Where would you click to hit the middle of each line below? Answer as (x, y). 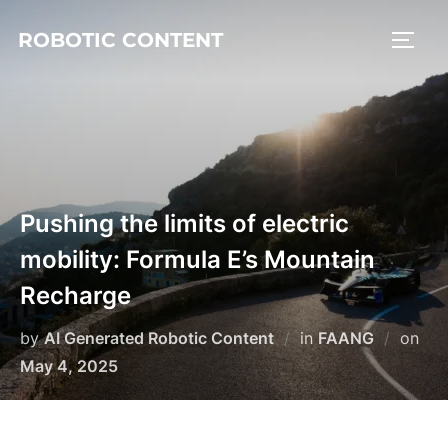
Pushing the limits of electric (184, 223)
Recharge (75, 295)
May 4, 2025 (69, 366)
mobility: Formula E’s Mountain (197, 259)
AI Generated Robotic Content (159, 338)
